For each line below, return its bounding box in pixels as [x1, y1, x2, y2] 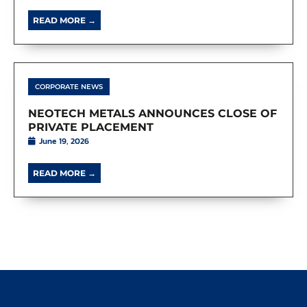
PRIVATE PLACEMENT [28, 120, 153, 134]
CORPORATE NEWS [35, 82, 103, 91]
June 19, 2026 [37, 134, 89, 147]
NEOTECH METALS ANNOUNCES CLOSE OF [28, 106, 277, 120]
